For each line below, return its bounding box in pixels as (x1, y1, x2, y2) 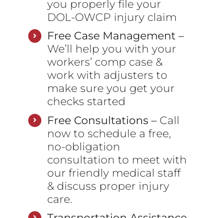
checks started (47, 94, 126, 109)
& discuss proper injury (47, 179, 169, 193)
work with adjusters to (47, 68, 167, 82)
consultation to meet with (47, 152, 187, 166)
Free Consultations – (47, 113, 157, 127)
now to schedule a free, (47, 126, 171, 140)
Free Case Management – (47, 29, 184, 43)
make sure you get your (47, 81, 175, 95)
